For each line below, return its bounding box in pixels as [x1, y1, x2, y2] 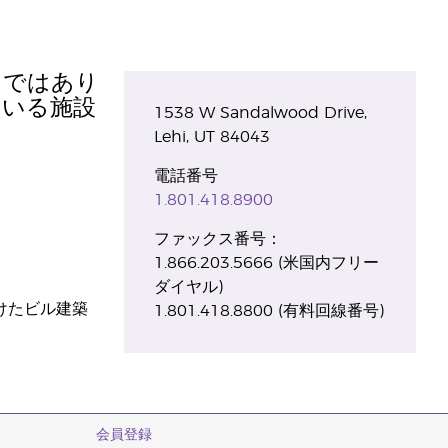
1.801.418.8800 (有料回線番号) [153, 302, 384, 319]
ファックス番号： [153, 230, 282, 247]
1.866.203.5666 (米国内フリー [153, 254, 379, 271]
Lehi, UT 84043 [153, 128, 270, 145]
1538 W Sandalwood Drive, [153, 104, 367, 121]
